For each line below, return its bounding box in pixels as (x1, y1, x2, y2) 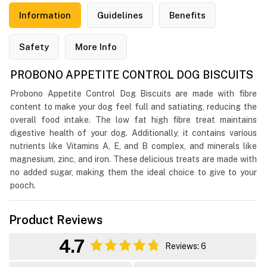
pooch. (10, 180, 36, 190)
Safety (19, 42, 49, 52)
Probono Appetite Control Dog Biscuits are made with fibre (10, 88, 257, 98)
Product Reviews (9, 212, 103, 227)
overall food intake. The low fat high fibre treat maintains (10, 114, 257, 125)
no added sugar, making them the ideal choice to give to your (10, 167, 257, 177)
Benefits (169, 10, 206, 21)
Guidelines (97, 10, 143, 21)
